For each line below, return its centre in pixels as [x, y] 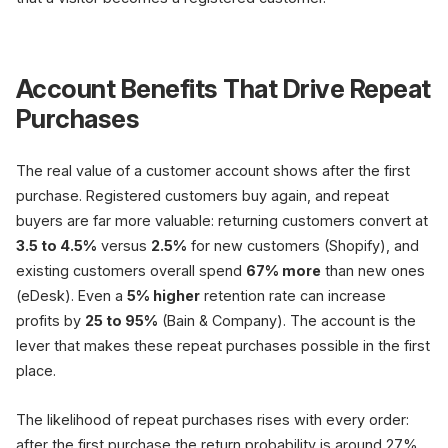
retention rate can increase [293, 295]
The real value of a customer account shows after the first [213, 170]
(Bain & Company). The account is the [287, 320]
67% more [283, 270]
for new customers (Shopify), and [303, 245]
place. [36, 370]
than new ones [373, 270]
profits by [50, 320]
